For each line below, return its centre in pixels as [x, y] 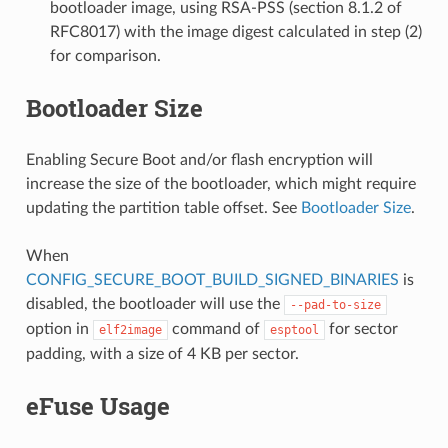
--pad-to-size [335, 305]
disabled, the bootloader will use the [154, 304]
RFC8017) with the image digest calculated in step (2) [235, 32]
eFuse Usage [97, 406]
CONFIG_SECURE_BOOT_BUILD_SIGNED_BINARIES [212, 280]
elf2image [130, 330]
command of [215, 329]
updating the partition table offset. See [163, 208]
